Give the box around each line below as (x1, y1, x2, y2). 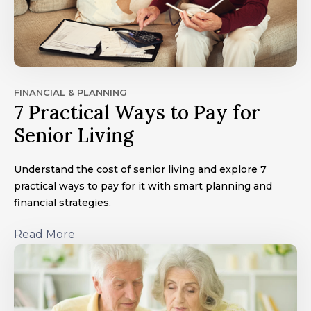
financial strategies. (14, 196, 111, 209)
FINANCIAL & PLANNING (14, 86, 127, 98)
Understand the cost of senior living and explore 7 (14, 162, 267, 176)
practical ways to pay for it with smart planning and (14, 179, 272, 192)
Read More (14, 227, 75, 241)
